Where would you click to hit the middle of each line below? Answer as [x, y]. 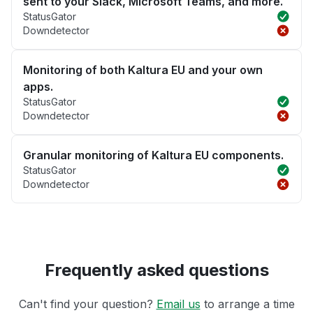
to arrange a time [247, 304]
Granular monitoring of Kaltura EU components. [153, 155]
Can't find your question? [87, 304]
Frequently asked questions [156, 270]
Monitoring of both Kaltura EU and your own [143, 70]
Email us [178, 304]
